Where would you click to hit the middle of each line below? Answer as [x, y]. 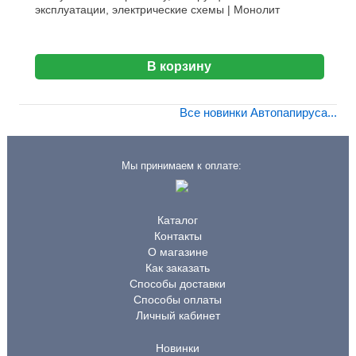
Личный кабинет [178, 316]
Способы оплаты [178, 300]
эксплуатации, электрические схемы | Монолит [157, 10]
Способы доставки [178, 284]
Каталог [178, 221]
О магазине [178, 252]
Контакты [178, 236]
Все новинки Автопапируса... [258, 113]
